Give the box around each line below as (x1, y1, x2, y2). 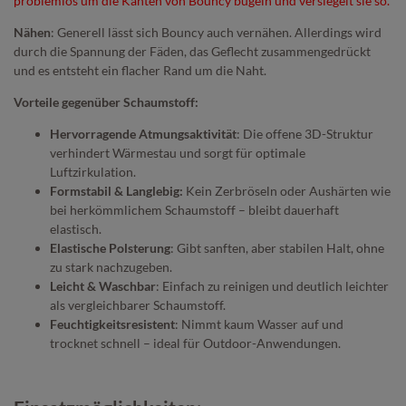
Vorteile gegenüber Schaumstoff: (14, 93, 198, 110)
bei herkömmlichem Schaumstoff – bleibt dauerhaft (50, 201, 339, 217)
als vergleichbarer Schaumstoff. (50, 296, 226, 313)
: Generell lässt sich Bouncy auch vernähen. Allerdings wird (51, 24, 382, 40)
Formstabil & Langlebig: (50, 182, 183, 198)
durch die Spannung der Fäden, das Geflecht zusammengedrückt (14, 43, 371, 59)
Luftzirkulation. (50, 163, 136, 179)
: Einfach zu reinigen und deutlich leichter (156, 277, 389, 294)
